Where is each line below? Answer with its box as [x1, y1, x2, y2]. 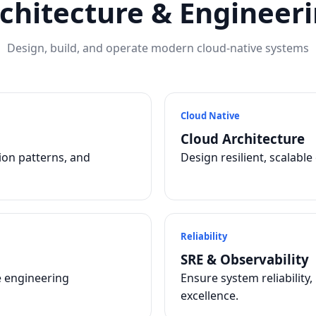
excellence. [181, 288, 238, 303]
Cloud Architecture [181, 130, 305, 147]
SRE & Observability [181, 250, 309, 268]
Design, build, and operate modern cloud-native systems [7, 40, 309, 56]
